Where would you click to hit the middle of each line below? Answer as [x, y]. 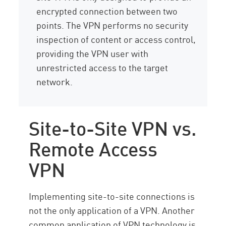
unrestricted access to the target [102, 67]
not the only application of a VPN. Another [112, 210]
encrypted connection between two [107, 11]
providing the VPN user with [93, 53]
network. [55, 81]
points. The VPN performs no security [112, 25]
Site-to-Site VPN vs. [113, 127]
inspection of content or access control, [116, 39]
